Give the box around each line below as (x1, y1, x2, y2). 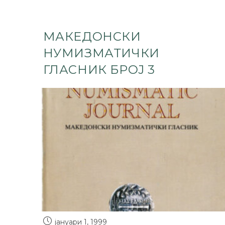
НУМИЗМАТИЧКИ (43, 46, 160, 60)
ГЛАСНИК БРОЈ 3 (43, 62, 155, 77)
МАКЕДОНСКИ (43, 29, 141, 44)
